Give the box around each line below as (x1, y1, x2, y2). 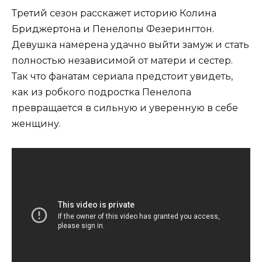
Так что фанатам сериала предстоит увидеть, (12, 71, 233, 82)
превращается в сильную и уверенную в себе (12, 102, 238, 114)
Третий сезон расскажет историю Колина (12, 8, 216, 19)
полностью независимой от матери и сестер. (12, 55, 233, 67)
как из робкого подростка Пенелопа (12, 87, 191, 98)
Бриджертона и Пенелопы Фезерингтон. (12, 23, 214, 35)
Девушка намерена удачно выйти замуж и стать (12, 39, 249, 51)
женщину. (12, 118, 61, 130)
